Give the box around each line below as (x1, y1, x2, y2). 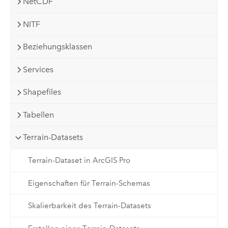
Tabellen (23, 109, 54, 120)
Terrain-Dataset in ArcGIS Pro (27, 155, 130, 165)
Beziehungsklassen (23, 42, 93, 52)
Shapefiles (23, 87, 62, 97)
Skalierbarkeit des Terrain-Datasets (27, 201, 151, 211)
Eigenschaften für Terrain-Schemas (27, 178, 150, 188)
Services (23, 64, 54, 74)
